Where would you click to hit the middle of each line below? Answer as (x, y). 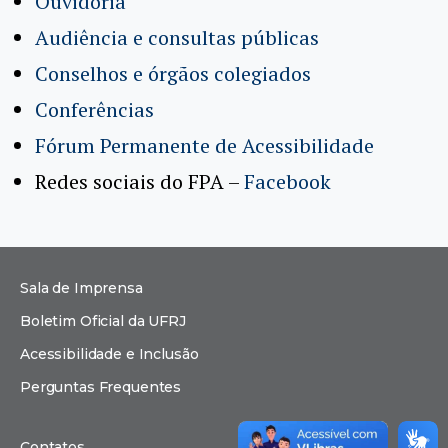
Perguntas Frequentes (101, 386)
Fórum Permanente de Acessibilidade (204, 145)
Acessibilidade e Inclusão (109, 353)
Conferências (94, 109)
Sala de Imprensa (81, 287)
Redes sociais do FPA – (139, 181)
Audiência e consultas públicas (177, 37)
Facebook (287, 181)
